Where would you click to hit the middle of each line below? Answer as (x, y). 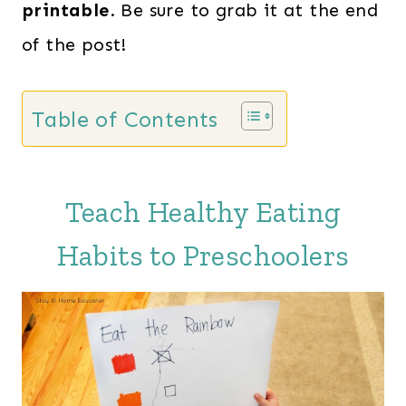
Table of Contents (125, 120)
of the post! (74, 44)
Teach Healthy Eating (203, 212)
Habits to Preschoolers (203, 256)
